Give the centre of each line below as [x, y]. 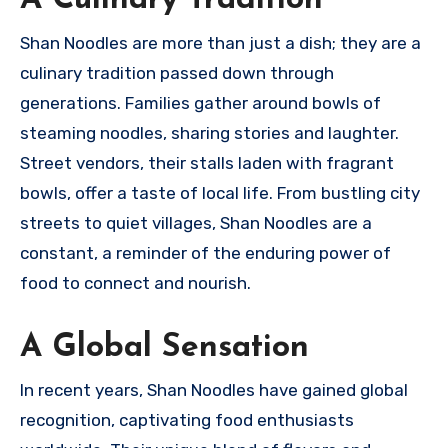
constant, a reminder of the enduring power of [205, 252]
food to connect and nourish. [135, 282]
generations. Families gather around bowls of [200, 102]
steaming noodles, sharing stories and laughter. [209, 132]
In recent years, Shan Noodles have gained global [214, 390]
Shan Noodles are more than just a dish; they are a [220, 42]
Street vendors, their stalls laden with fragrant [207, 162]
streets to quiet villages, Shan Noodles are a [196, 222]
